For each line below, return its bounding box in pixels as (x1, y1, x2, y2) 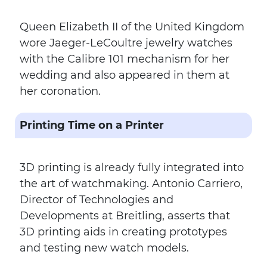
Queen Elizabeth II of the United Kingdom (20, 20, 244, 33)
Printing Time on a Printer (20, 119, 164, 132)
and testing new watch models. (20, 241, 189, 254)
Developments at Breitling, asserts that (20, 209, 230, 222)
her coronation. (20, 85, 101, 98)
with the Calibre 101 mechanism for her (20, 52, 229, 66)
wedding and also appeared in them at (20, 69, 229, 82)
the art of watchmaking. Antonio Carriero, (20, 177, 243, 190)
